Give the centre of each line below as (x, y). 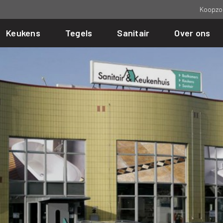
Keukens (23, 33)
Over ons (192, 33)
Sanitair (133, 33)
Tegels (79, 33)
